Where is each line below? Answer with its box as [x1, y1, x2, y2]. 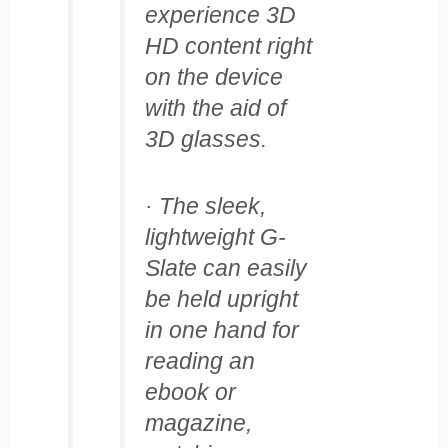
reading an [144, 348, 255, 375]
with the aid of [144, 94, 286, 121]
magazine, [144, 410, 252, 437]
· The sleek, [144, 193, 266, 220]
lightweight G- [144, 224, 286, 251]
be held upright [144, 286, 298, 313]
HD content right [144, 32, 312, 59]
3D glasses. [144, 125, 267, 152]
